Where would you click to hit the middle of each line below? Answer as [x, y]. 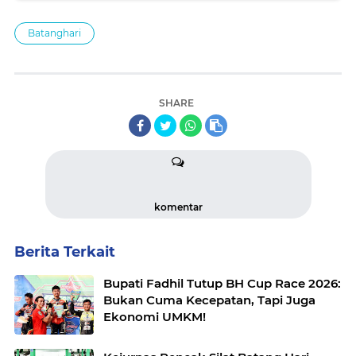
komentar [178, 207]
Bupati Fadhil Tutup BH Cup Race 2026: [222, 284]
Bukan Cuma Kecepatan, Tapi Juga [209, 300]
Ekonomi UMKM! [155, 317]
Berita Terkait [65, 252]
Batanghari [54, 33]
